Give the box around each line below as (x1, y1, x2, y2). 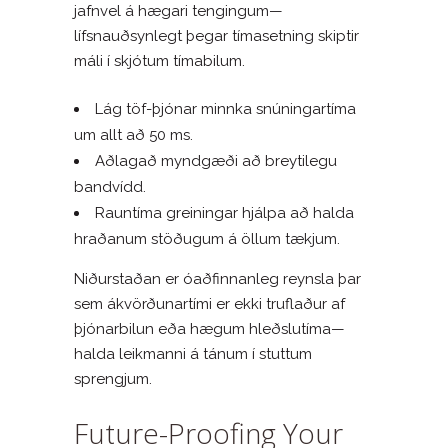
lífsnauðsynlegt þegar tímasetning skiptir (74, 26, 359, 45)
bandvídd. (74, 177, 146, 196)
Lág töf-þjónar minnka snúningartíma (95, 99, 356, 118)
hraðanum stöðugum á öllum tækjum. (74, 229, 340, 248)
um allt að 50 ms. (74, 125, 193, 144)
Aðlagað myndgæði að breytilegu (95, 151, 337, 170)
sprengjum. (74, 369, 152, 388)
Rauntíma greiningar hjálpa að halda (95, 203, 354, 222)
